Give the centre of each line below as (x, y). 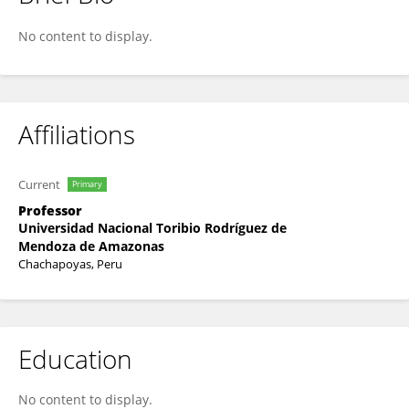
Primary (87, 184)
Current (39, 184)
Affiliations (77, 134)
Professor (50, 210)
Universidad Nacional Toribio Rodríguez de (152, 228)
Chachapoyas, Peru (70, 264)
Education (75, 359)
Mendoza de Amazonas (91, 246)
